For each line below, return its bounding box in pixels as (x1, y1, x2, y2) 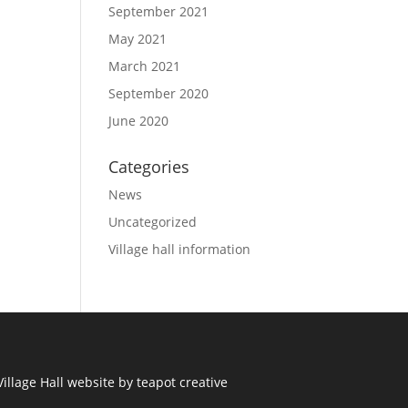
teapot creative (136, 372, 228, 391)
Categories (108, 156, 190, 178)
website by (66, 372, 137, 391)
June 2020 (108, 112, 169, 129)
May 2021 (108, 30, 168, 47)
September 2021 (108, 3, 209, 20)
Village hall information (108, 240, 251, 258)
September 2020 (108, 85, 209, 102)
